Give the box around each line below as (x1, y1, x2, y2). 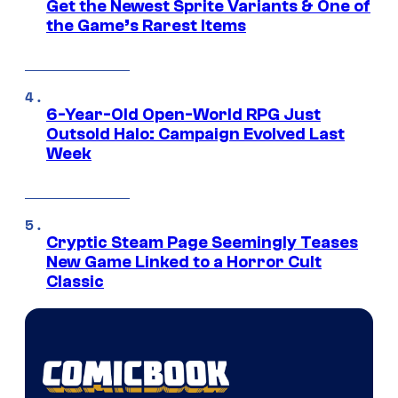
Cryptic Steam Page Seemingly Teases (46, 233, 358, 253)
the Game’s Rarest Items (46, 16, 246, 36)
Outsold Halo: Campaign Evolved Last (46, 124, 345, 145)
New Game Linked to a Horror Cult (46, 252, 322, 273)
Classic (46, 272, 104, 292)
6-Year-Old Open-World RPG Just (46, 105, 321, 125)
